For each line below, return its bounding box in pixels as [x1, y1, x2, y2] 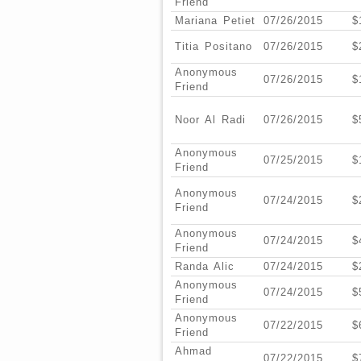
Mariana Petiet [175, 15, 255, 27]
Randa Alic [175, 260, 234, 273]
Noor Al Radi [175, 114, 246, 127]
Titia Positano [175, 40, 252, 53]
